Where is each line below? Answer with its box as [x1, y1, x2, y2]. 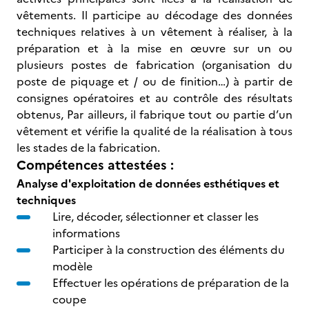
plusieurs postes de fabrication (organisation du [17, 57, 292, 73]
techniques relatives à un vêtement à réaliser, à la [17, 23, 292, 40]
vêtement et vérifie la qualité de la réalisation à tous [17, 123, 292, 139]
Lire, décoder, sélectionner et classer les [52, 208, 259, 225]
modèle [52, 258, 92, 275]
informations [52, 225, 120, 241]
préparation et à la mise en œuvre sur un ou [17, 40, 292, 57]
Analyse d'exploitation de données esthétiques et [17, 175, 279, 192]
